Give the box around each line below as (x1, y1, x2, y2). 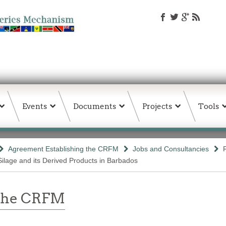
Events (22, 101, 47, 111)
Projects (142, 101, 172, 111)
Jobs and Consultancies (133, 145, 209, 153)
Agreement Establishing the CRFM (8, 145, 119, 153)
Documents (73, 101, 116, 111)
